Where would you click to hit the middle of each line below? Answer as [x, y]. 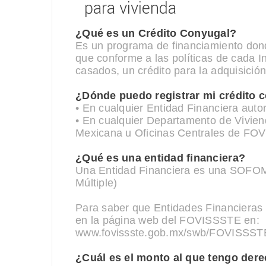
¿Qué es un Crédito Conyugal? [156, 33]
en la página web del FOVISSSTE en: [167, 220]
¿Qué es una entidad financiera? [161, 158]
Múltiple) [96, 183]
